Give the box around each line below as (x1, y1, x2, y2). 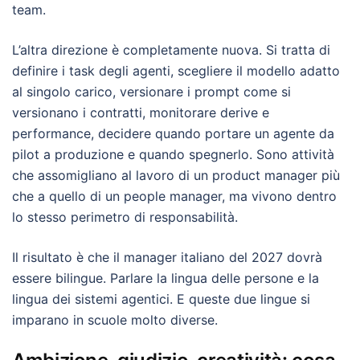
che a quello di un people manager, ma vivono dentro (12, 188, 337, 204)
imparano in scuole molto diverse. (12, 312, 218, 328)
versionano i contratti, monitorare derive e (12, 104, 269, 121)
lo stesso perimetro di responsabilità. (12, 209, 238, 225)
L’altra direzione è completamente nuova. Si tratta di (12, 42, 330, 58)
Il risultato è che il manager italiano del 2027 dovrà (12, 249, 322, 265)
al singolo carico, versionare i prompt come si (12, 84, 291, 100)
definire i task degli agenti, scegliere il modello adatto (12, 63, 340, 79)
